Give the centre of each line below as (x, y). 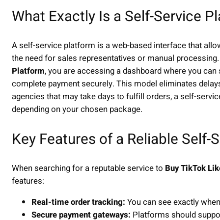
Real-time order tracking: (78, 202)
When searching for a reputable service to (88, 168)
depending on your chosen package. (77, 110)
